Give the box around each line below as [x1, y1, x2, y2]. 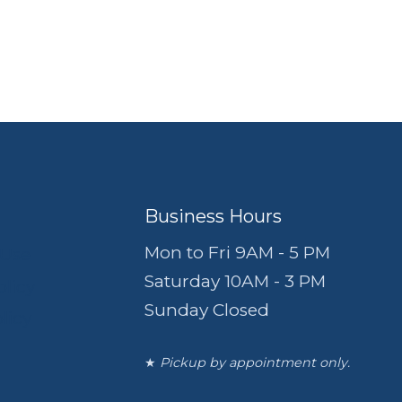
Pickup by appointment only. [160, 354, 351, 371]
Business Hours [144, 205, 283, 227]
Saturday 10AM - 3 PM [144, 271, 327, 292]
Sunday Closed [144, 300, 270, 320]
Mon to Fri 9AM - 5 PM [144, 242, 331, 263]
